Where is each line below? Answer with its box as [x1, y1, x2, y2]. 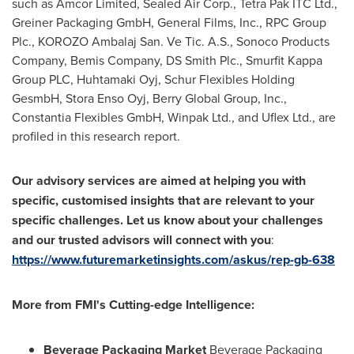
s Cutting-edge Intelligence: [100, 296, 254, 314]
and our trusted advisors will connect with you [12, 231, 271, 249]
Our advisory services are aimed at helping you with [12, 171, 306, 190]
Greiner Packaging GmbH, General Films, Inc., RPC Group [12, 13, 326, 31]
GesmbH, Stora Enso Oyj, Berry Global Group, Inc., [12, 89, 287, 107]
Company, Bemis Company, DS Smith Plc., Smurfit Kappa [12, 51, 322, 69]
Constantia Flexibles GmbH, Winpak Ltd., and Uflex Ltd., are [12, 108, 336, 126]
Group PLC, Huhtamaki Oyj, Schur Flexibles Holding [12, 70, 295, 88]
